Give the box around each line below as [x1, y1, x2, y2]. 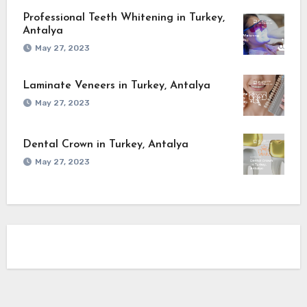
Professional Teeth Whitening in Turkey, [22, 12, 225, 24]
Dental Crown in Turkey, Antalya [22, 138, 188, 150]
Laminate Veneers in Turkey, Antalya [22, 79, 210, 91]
